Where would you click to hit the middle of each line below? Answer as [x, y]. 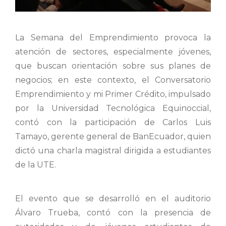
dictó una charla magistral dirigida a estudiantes [113, 151]
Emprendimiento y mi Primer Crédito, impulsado [113, 94]
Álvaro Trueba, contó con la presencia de [113, 212]
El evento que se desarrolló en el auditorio [113, 198]
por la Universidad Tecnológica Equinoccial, [113, 108]
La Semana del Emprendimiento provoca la [113, 38]
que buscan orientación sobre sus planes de [113, 66]
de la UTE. [36, 165]
